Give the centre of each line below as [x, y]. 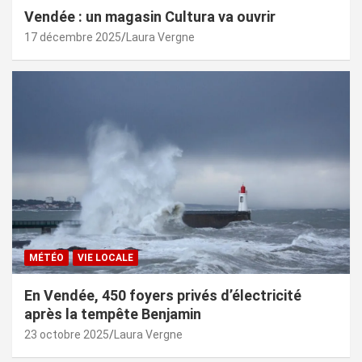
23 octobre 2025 [67, 334]
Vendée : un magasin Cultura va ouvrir [150, 16]
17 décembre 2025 [73, 37]
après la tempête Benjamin [113, 314]
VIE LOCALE [105, 257]
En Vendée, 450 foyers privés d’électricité [163, 295]
